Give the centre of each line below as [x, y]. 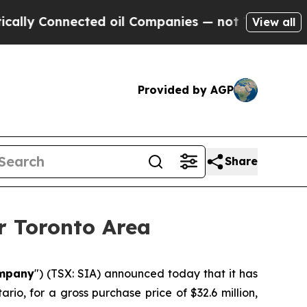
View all [274, 22]
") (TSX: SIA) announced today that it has [146, 273]
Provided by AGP [186, 90]
